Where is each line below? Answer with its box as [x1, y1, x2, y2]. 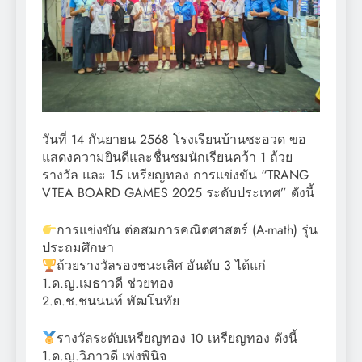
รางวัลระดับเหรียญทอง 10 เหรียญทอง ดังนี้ [57, 329, 298, 348]
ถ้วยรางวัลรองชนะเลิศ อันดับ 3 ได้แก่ [57, 256, 267, 276]
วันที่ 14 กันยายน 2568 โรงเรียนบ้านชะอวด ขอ [42, 130, 306, 149]
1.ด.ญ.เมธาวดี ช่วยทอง [42, 274, 174, 293]
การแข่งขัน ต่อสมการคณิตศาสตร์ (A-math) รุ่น [57, 221, 318, 240]
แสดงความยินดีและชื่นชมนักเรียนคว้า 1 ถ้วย [42, 148, 293, 167]
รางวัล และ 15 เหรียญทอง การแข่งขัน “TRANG [42, 166, 309, 185]
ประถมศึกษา [42, 238, 114, 258]
